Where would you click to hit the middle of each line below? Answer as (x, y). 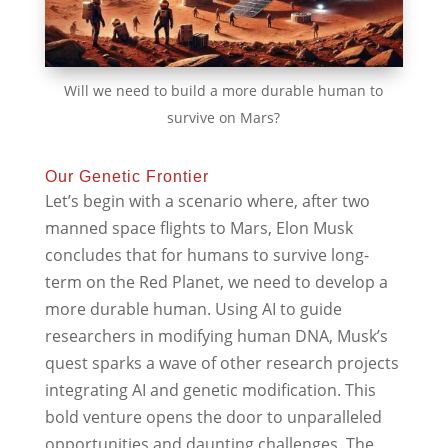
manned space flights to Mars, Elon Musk (198, 228)
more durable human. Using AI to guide (193, 309)
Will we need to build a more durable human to (224, 91)
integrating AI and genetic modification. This (210, 390)
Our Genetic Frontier (126, 177)
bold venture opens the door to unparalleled (213, 417)
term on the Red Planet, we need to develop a (216, 282)
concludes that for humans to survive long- (206, 255)
